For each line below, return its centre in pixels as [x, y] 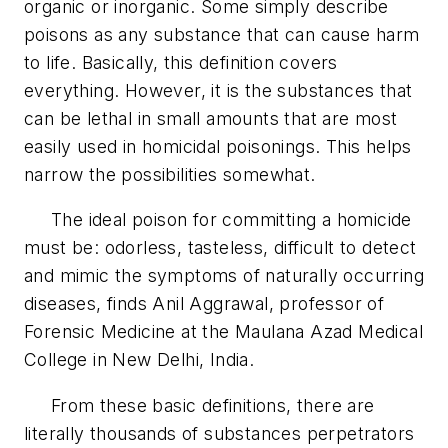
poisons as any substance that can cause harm [222, 34]
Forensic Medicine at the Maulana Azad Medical [223, 332]
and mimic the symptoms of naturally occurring [224, 276]
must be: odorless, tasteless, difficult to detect [220, 248]
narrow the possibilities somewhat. [170, 174]
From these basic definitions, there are [199, 405]
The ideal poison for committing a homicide [218, 220]
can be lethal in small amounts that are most [211, 118]
